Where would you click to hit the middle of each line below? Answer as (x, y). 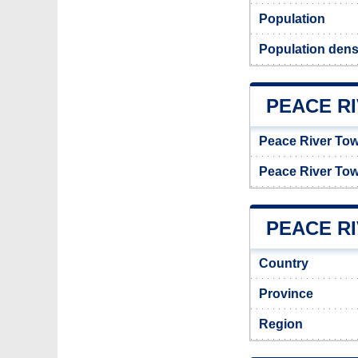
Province (286, 294)
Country (284, 263)
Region (281, 324)
